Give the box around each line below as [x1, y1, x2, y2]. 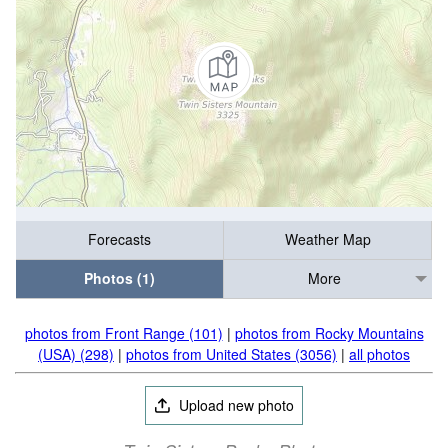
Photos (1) [84, 268, 155, 289]
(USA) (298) [38, 344, 114, 364]
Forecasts [88, 229, 151, 250]
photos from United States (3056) [126, 344, 337, 364]
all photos [349, 344, 410, 364]
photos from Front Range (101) [24, 323, 223, 343]
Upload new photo [175, 395, 295, 415]
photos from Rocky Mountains [234, 323, 424, 343]
